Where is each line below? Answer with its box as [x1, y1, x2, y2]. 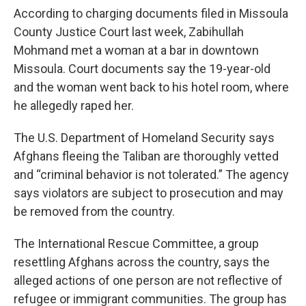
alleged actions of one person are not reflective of [14, 273, 283, 288]
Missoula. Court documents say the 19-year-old [14, 61, 270, 76]
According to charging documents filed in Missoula [14, 6, 288, 20]
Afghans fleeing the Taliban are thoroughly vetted [14, 149, 279, 163]
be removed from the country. [14, 204, 175, 219]
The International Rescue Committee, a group [14, 236, 259, 251]
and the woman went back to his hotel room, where [14, 80, 289, 94]
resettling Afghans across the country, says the [14, 255, 270, 269]
